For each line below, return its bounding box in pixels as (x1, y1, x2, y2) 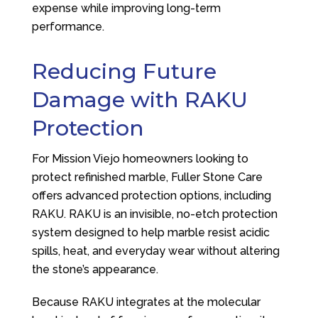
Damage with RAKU (31, 87, 248, 113)
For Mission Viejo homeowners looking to (31, 152, 248, 165)
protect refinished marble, (31, 170, 171, 184)
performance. (31, 20, 104, 33)
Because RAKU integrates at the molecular (31, 295, 261, 309)
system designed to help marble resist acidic (31, 226, 270, 239)
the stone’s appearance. (31, 263, 158, 276)
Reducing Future (31, 58, 216, 84)
